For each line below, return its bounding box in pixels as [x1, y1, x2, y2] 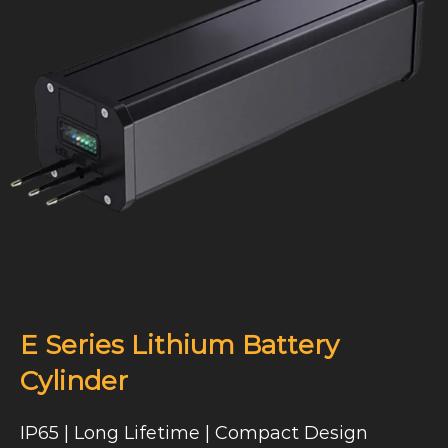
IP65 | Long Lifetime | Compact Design [20, 421, 368, 444]
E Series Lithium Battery [20, 328, 339, 361]
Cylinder [20, 364, 128, 397]
